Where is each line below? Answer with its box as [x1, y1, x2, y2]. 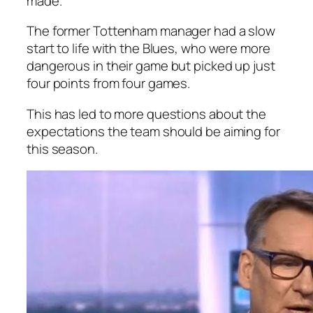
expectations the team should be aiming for [27, 122, 280, 140]
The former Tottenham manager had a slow [27, 22, 276, 41]
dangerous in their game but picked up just [27, 57, 275, 75]
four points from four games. [27, 74, 191, 93]
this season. [27, 139, 98, 158]
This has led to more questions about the [27, 104, 266, 123]
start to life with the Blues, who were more [27, 39, 270, 58]
